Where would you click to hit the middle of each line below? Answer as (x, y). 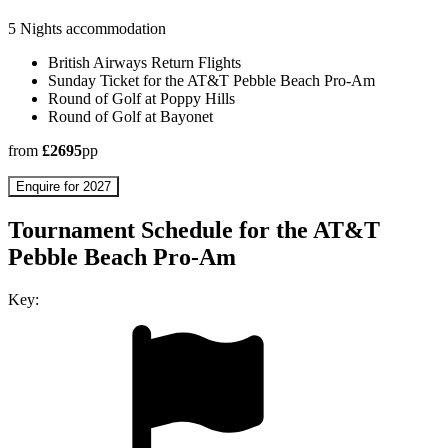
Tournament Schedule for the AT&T (194, 230)
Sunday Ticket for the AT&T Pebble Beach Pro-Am (211, 81)
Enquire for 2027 (63, 187)
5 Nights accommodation (87, 29)
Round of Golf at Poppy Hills (141, 99)
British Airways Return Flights (144, 63)
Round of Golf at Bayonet (130, 117)
